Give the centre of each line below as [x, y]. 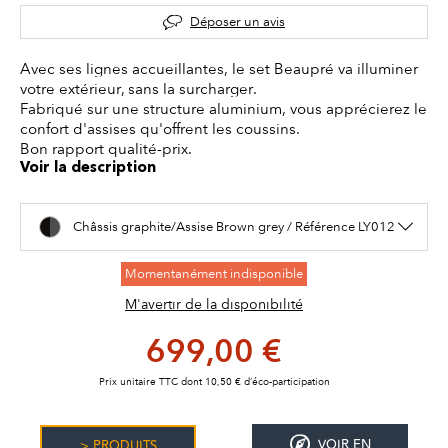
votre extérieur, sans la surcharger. [138, 89]
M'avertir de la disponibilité [214, 304]
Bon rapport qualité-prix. [106, 149]
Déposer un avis [237, 22]
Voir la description [88, 169]
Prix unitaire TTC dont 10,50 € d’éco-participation [214, 382]
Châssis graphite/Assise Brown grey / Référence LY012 [234, 227]
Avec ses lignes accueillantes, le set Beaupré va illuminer [219, 69]
